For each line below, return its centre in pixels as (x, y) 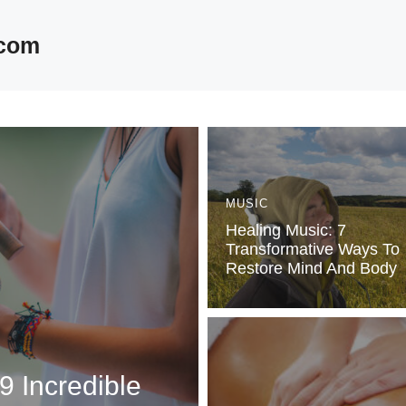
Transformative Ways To (313, 249)
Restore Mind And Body (311, 268)
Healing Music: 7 (286, 230)
